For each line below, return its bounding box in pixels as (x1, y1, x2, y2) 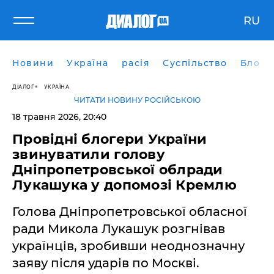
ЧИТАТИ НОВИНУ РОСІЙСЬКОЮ (73, 95, 201, 105)
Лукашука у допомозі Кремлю (12, 177, 237, 193)
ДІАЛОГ (12, 83, 34, 90)
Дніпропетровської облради (12, 161, 223, 178)
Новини (12, 57, 54, 68)
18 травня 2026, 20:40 (12, 111, 106, 122)
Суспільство (163, 57, 228, 68)
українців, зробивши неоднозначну (12, 239, 245, 253)
